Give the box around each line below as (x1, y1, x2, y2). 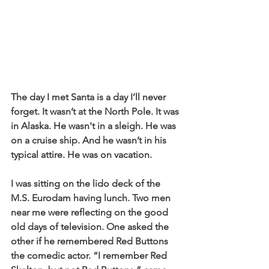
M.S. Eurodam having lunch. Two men (11, 192, 173, 204)
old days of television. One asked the (11, 221, 171, 233)
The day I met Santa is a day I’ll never (11, 91, 168, 103)
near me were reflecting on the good (11, 207, 171, 219)
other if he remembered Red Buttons (11, 235, 171, 247)
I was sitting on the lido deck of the (11, 178, 163, 190)
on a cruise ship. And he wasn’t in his (11, 134, 169, 147)
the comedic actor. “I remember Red (11, 250, 169, 262)
